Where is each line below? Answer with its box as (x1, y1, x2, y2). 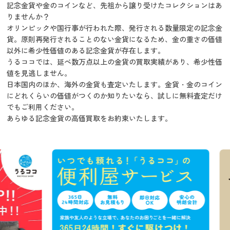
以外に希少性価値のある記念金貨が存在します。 (7, 45, 165, 55)
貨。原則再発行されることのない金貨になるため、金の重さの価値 (7, 33, 223, 44)
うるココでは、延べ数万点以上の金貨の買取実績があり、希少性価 (7, 56, 223, 67)
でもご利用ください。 (7, 101, 79, 112)
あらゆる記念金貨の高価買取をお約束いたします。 (7, 112, 172, 123)
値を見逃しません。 (7, 67, 72, 78)
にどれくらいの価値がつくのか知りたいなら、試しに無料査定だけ (7, 90, 223, 101)
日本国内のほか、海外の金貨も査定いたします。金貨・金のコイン (7, 79, 223, 89)
